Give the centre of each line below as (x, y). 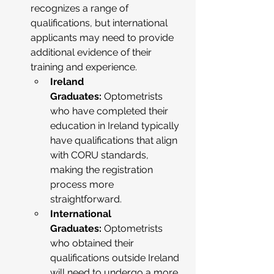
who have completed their (110, 111)
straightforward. (86, 199)
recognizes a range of (81, 8)
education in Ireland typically (116, 126)
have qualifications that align (115, 140)
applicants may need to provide (103, 38)
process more (83, 184)
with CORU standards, (101, 155)
